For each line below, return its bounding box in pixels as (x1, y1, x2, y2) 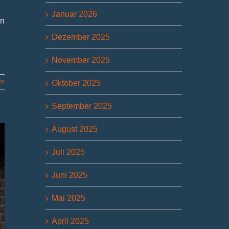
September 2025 (52, 101, 112, 110)
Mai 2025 (52, 193, 86, 202)
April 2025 (52, 216, 89, 225)
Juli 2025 (52, 147, 85, 156)
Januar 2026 (52, 9, 98, 18)
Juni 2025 (52, 170, 88, 179)
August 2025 (52, 124, 98, 133)
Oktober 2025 (52, 78, 101, 87)
